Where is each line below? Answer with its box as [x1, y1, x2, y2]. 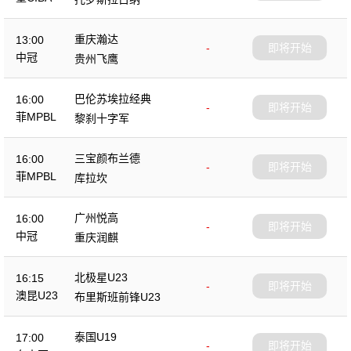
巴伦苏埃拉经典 [74, 92, 151, 105]
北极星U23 [74, 270, 128, 284]
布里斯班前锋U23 [74, 290, 161, 303]
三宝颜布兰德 [74, 151, 140, 165]
